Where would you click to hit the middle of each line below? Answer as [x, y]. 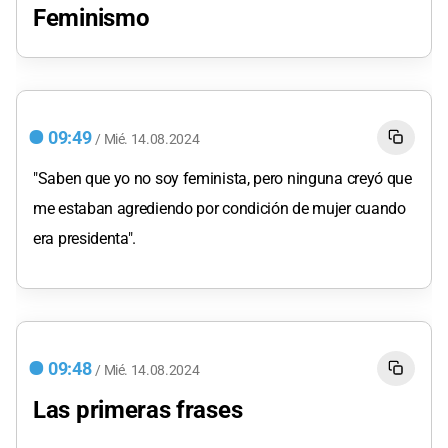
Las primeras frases [138, 410]
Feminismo [91, 18]
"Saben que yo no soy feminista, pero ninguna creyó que [222, 179]
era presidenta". [85, 239]
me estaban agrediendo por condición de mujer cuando [219, 209]
